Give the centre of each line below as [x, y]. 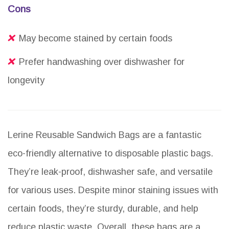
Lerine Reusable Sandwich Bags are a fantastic [105, 135]
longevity [26, 81]
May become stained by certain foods [96, 39]
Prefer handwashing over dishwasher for [102, 62]
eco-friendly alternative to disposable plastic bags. [110, 154]
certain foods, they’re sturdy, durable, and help [103, 209]
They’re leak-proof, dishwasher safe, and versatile [110, 172]
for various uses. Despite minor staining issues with [113, 190]
